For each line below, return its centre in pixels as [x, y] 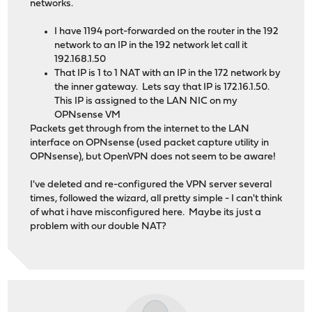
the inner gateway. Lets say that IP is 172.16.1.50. [162, 88]
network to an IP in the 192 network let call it [152, 46]
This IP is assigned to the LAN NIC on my [146, 102]
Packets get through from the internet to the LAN [140, 130]
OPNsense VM [88, 116]
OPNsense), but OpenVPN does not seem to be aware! [153, 157]
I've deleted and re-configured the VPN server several [151, 185]
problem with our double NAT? [99, 227]
